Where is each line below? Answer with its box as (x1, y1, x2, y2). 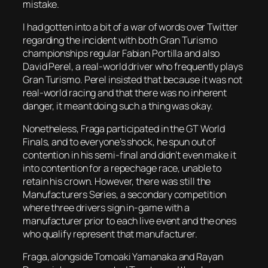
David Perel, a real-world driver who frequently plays (23, 59, 243, 73)
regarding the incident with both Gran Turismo (23, 33, 217, 47)
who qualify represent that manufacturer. (23, 227, 197, 241)
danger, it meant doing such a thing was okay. (23, 99, 213, 112)
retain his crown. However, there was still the (23, 175, 211, 188)
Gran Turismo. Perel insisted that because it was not (23, 72, 242, 86)
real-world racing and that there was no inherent (23, 86, 227, 99)
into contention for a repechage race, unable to (23, 162, 222, 175)
